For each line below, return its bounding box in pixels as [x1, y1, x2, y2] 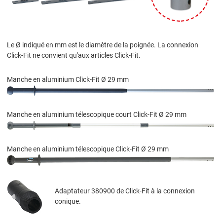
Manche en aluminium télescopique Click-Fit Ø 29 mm [7, 145, 169, 153]
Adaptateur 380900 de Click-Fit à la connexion [55, 187, 195, 195]
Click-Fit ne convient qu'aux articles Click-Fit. [7, 51, 141, 60]
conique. [55, 197, 81, 206]
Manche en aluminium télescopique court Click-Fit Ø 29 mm [7, 110, 186, 119]
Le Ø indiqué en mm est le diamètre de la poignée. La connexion [7, 41, 198, 49]
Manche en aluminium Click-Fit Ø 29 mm [7, 75, 129, 84]
